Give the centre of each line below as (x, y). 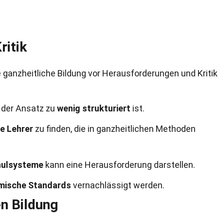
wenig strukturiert (94, 108)
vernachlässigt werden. (118, 185)
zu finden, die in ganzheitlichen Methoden (114, 129)
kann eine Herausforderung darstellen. (119, 165)
